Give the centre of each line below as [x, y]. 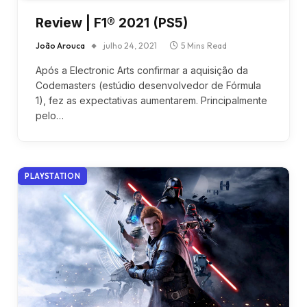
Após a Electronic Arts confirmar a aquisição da [142, 70]
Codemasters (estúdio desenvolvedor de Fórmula [148, 85]
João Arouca [60, 45]
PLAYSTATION [53, 176]
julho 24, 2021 [130, 45]
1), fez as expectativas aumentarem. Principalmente [151, 100]
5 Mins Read [204, 45]
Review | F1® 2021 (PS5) [112, 23]
